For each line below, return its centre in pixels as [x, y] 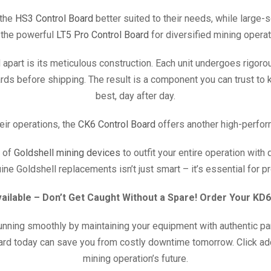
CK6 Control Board [117, 124]
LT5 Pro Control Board [102, 35]
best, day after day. [135, 96]
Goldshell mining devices [67, 153]
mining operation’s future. [135, 259]
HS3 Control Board [54, 18]
